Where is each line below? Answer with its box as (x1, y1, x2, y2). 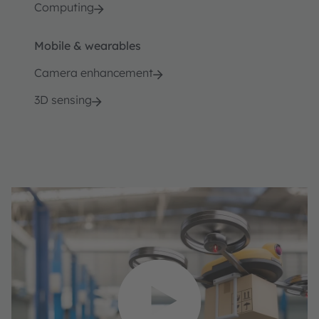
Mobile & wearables (34, 38, 141, 53)
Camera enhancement (34, 66, 153, 80)
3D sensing (34, 93, 92, 108)
